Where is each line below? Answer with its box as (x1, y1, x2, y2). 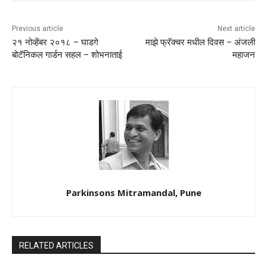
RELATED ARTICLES (19, 241, 94, 251)
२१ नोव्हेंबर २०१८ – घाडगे (12, 37, 98, 48)
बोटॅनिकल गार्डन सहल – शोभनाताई (12, 49, 122, 61)
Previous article (12, 24, 63, 33)
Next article (217, 24, 255, 33)
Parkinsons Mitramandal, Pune (66, 187, 201, 199)
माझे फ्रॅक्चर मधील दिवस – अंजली (145, 37, 255, 48)
